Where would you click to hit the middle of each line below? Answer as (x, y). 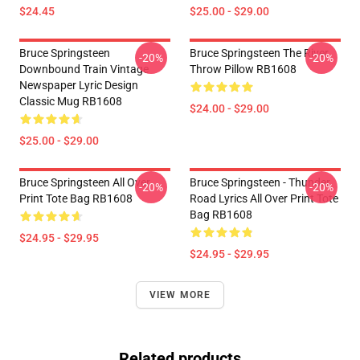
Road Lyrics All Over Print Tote (264, 198)
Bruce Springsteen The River (259, 53)
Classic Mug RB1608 (71, 101)
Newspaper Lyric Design (79, 85)
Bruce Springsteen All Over (85, 182)
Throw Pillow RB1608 (243, 69)
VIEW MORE (180, 295)
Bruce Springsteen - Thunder (260, 182)
